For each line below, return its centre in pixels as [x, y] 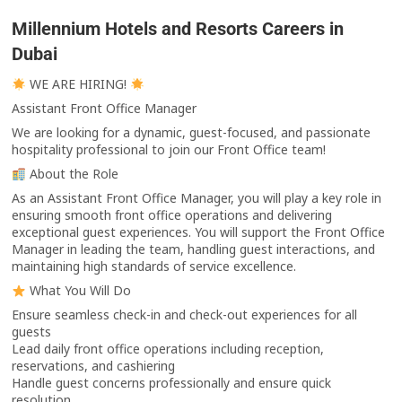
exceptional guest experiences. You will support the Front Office [199, 232]
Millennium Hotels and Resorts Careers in [178, 29]
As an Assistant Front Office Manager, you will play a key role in [197, 198]
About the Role [73, 174]
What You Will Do [79, 291]
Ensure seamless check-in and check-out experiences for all [185, 315]
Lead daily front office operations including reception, [168, 349]
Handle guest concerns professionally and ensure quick [172, 383]
